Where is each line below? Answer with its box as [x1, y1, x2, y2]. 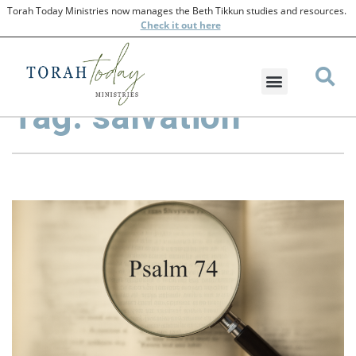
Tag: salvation [12, 95, 241, 137]
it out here [168, 18, 221, 32]
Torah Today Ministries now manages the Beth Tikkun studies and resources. [7, 4, 349, 17]
